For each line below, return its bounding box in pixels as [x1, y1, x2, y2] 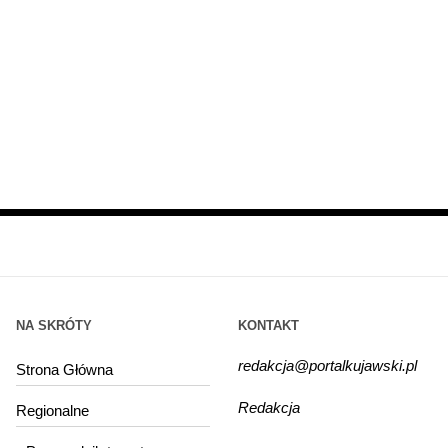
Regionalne [16, 401, 90, 419]
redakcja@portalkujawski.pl [238, 356, 417, 374]
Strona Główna [16, 360, 114, 378]
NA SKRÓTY [16, 317, 93, 333]
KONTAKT [238, 317, 299, 333]
